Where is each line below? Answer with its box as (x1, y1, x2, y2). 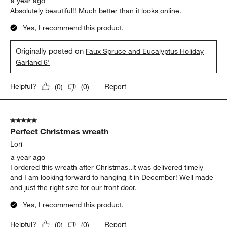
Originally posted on (16, 46, 86, 56)
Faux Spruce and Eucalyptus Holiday (86, 47, 204, 56)
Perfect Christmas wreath (10, 126, 109, 137)
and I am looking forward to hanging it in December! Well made (10, 173, 214, 182)
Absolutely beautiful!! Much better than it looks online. (10, 6, 182, 16)
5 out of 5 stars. (10, 116, 61, 125)
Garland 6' (16, 58, 50, 67)
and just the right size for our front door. (10, 183, 137, 193)
